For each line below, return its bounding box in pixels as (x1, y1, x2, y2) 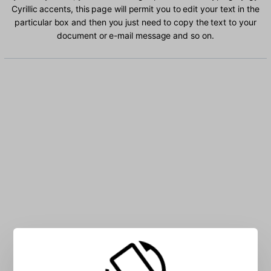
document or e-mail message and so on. (57, 30, 214, 41)
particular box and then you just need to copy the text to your (15, 17, 256, 28)
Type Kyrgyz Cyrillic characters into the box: (23, 235, 248, 248)
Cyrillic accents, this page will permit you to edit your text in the (11, 4, 260, 15)
